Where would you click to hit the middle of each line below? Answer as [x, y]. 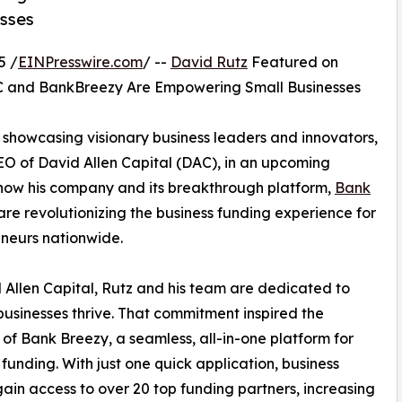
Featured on [293, 61]
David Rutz [209, 61]
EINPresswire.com [80, 61]
